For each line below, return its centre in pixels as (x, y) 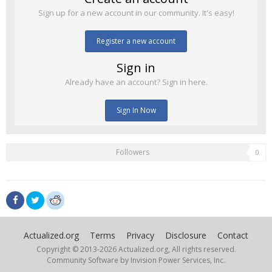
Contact (233, 235)
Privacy (140, 235)
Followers (133, 152)
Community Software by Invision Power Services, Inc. (136, 260)
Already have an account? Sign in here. (136, 82)
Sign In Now (136, 110)
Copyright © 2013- (68, 249)
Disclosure (186, 235)
